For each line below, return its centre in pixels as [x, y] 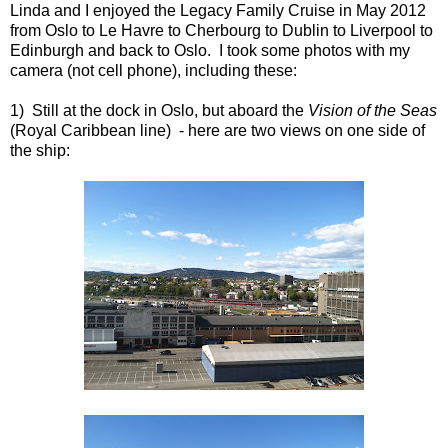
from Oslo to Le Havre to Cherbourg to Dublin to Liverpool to [221, 30]
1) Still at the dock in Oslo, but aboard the [159, 110]
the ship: [40, 150]
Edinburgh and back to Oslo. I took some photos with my [210, 50]
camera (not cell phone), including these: [153, 70]
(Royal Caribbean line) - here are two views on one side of [217, 130]
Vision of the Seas [372, 110]
